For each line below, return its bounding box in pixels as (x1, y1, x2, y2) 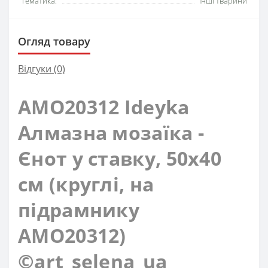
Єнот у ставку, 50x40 (18, 145, 221, 172)
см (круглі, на (18, 171, 154, 197)
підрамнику (18, 197, 140, 223)
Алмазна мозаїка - (18, 120, 205, 146)
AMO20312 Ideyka (18, 94, 190, 120)
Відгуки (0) (18, 62, 65, 76)
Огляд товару (18, 34, 90, 49)
